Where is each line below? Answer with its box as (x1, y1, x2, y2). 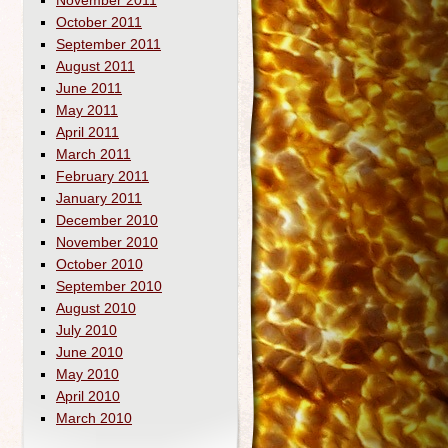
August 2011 (56, 58, 135, 74)
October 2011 (56, 14, 142, 30)
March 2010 (56, 410, 132, 426)
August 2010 (56, 300, 136, 316)
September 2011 (56, 36, 161, 52)
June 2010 (56, 344, 123, 360)
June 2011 (56, 80, 122, 96)
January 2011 (56, 190, 142, 206)
